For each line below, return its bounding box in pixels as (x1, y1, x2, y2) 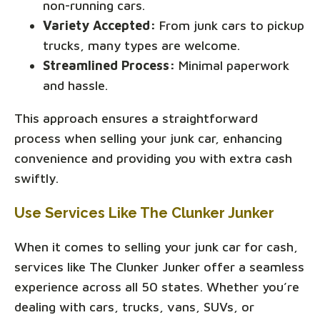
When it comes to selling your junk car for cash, (14, 239, 298, 255)
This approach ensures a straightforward (14, 111, 258, 126)
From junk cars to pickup (156, 18, 304, 34)
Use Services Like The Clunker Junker (14, 204, 274, 222)
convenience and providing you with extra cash (14, 151, 292, 166)
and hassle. (43, 78, 108, 94)
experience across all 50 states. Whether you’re (14, 279, 299, 295)
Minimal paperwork (175, 58, 289, 74)
